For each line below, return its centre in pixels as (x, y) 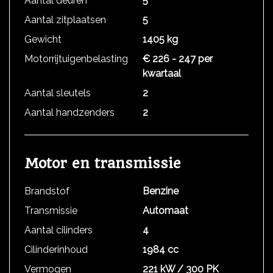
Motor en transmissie (103, 163)
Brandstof (47, 191)
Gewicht (43, 39)
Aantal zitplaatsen (65, 20)
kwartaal (162, 73)
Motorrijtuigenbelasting (76, 59)
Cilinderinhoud (56, 250)
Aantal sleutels (58, 93)
